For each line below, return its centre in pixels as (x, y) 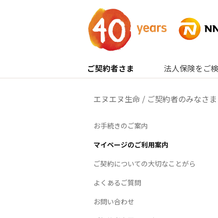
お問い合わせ (114, 201)
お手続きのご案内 (121, 126)
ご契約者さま (110, 68)
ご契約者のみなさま (182, 99)
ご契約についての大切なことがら (145, 163)
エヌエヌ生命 (117, 99)
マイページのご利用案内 (131, 145)
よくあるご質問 (117, 182)
